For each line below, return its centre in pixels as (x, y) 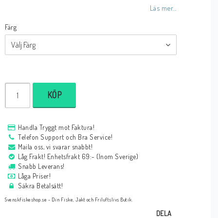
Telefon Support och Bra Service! (65, 137)
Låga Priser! (35, 176)
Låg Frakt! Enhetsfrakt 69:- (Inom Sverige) (78, 157)
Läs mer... (163, 8)
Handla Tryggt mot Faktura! (56, 127)
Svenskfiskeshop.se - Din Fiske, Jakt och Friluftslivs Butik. (69, 200)
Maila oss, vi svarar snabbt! (55, 147)
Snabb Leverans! (41, 166)
